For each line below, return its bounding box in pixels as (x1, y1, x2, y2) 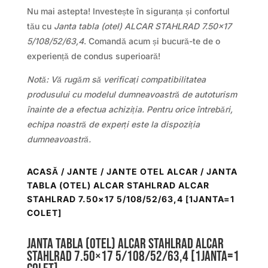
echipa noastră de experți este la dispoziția (26, 118, 200, 129)
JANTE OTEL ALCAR (106, 166, 198, 176)
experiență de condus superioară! (26, 50, 160, 61)
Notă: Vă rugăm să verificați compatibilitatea (26, 74, 206, 84)
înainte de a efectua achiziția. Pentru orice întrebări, (26, 103, 233, 114)
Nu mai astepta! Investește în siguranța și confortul (26, 5, 230, 16)
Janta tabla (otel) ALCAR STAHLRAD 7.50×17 (53, 20, 232, 31)
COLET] (26, 207, 62, 218)
